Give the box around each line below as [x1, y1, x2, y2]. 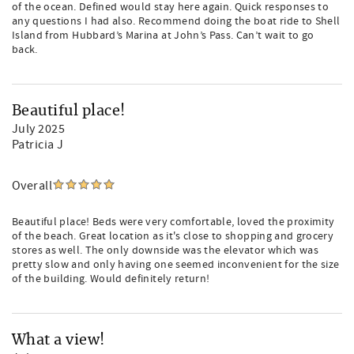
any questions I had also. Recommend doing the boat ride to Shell [12, 14, 341, 28]
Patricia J [12, 137, 64, 153]
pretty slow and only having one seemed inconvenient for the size [12, 258, 340, 272]
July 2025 [12, 121, 66, 137]
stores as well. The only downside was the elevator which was [12, 243, 319, 258]
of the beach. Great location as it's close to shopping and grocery [12, 229, 334, 243]
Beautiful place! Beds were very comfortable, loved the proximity [12, 215, 335, 229]
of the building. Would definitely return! [12, 272, 210, 286]
